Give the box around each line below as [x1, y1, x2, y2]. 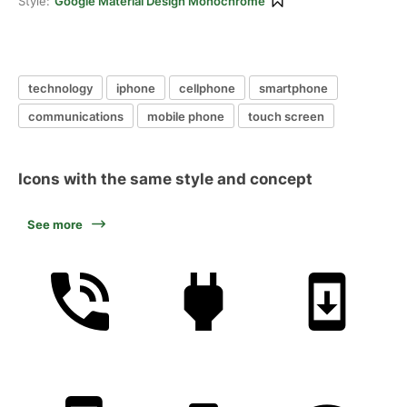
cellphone [179, 80, 235, 95]
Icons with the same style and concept [18, 170, 313, 188]
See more [27, 217, 83, 232]
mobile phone [147, 108, 224, 124]
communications [28, 108, 124, 124]
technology [28, 80, 93, 95]
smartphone [259, 80, 328, 95]
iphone [116, 80, 155, 95]
